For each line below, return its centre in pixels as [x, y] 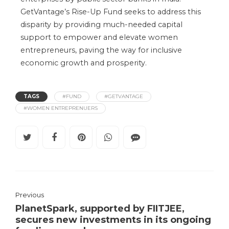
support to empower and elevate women [99, 37]
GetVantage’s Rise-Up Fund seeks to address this [111, 12]
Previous [30, 195]
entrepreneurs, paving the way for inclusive [101, 50]
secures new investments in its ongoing [113, 220]
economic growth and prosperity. [84, 63]
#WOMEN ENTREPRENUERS [61, 108]
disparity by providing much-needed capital [101, 24]
